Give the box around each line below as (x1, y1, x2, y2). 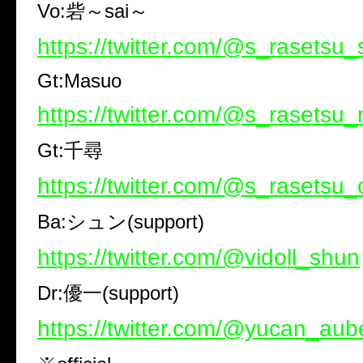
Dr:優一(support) (37, 282, 179, 305)
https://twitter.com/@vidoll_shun (37, 245, 360, 271)
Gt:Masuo (37, 70, 122, 92)
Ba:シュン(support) (37, 211, 204, 233)
